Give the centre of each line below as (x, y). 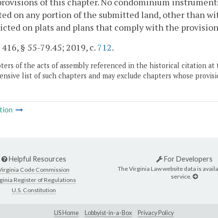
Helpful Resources (37, 159)
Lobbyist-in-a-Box (108, 213)
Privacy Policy (156, 213)
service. (182, 176)
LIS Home (66, 213)
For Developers (187, 159)
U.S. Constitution (34, 190)
